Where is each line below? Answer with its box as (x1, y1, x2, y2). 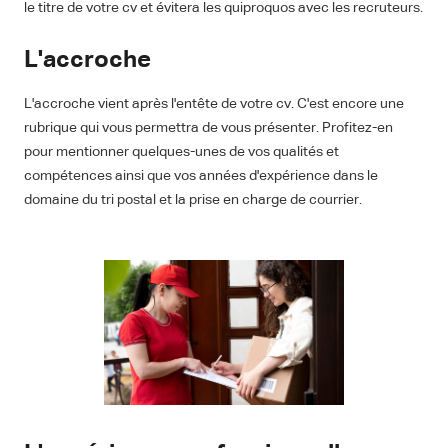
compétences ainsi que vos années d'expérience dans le (24, 169, 378, 184)
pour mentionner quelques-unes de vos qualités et (24, 145, 339, 160)
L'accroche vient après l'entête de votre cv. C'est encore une (24, 97, 404, 112)
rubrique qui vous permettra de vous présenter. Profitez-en (24, 121, 393, 136)
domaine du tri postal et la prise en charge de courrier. (24, 193, 362, 208)
